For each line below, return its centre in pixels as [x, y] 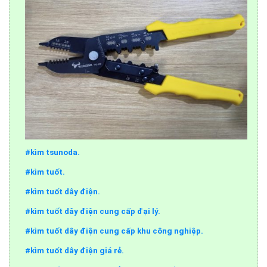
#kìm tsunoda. [53, 153]
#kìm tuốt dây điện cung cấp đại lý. [93, 211]
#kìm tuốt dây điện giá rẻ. [75, 250]
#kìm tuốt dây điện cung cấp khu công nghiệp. [114, 231]
